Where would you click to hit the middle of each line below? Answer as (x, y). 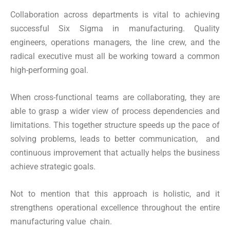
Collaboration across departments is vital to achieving (115, 14)
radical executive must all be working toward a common (115, 56)
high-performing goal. (49, 70)
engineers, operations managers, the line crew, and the (115, 42)
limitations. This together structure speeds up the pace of (115, 125)
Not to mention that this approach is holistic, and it (115, 194)
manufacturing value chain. (61, 221)
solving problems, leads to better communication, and (115, 139)
